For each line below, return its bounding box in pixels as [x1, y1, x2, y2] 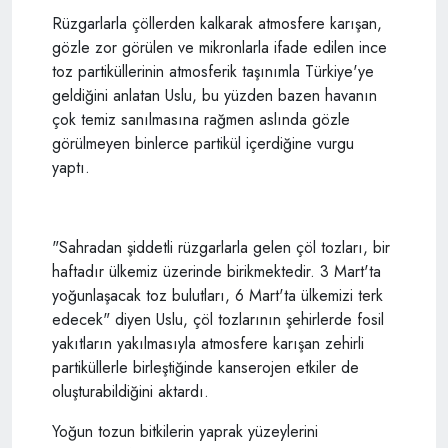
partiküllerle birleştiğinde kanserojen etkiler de [52, 355, 359, 379]
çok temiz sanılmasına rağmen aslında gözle [52, 107, 350, 131]
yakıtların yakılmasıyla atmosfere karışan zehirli [52, 331, 364, 355]
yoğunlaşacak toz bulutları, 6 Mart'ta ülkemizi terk [52, 283, 383, 307]
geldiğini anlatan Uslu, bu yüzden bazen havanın [52, 83, 377, 107]
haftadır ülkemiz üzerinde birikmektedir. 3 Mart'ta [52, 259, 381, 283]
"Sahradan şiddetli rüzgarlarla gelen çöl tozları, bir [52, 235, 390, 259]
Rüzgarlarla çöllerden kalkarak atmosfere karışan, [52, 11, 382, 35]
